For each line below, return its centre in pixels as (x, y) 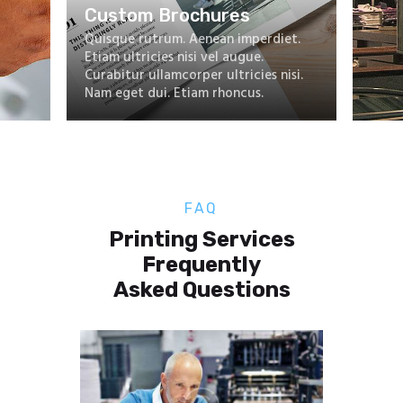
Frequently (201, 265)
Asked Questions (201, 290)
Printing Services (201, 240)
